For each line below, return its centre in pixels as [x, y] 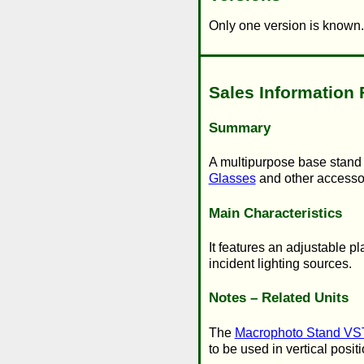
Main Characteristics [275, 213]
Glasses [232, 179]
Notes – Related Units [278, 298]
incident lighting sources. [280, 264]
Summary [239, 128]
